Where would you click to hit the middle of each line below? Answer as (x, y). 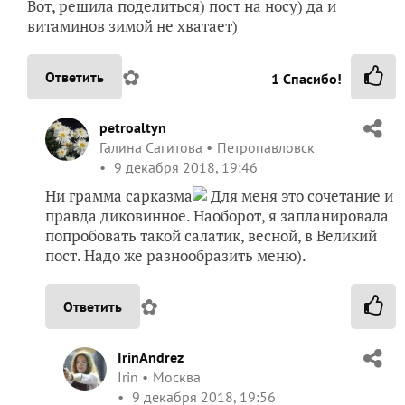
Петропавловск (266, 148)
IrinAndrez (151, 358)
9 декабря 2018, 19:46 (184, 168)
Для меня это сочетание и (300, 196)
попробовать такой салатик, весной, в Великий (211, 236)
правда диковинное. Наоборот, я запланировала (217, 216)
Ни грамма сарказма (119, 196)
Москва (177, 377)
